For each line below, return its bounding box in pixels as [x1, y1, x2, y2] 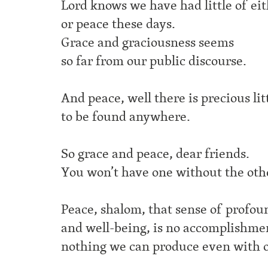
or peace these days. [61, 14, 175, 34]
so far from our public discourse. [61, 51, 246, 71]
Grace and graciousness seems [61, 32, 234, 53]
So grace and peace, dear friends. [61, 144, 249, 164]
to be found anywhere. [61, 106, 190, 127]
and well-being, [61, 218, 153, 238]
